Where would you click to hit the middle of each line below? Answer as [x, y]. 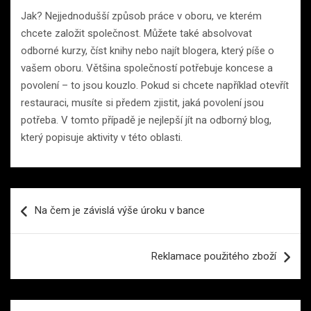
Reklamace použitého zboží [214, 256]
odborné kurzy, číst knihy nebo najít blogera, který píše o [148, 50]
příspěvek [48, 242]
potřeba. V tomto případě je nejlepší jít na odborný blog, [146, 120]
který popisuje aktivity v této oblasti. [102, 137]
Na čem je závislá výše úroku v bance [120, 210]
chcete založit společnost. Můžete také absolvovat [136, 33]
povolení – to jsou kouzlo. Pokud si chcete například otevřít [155, 85]
